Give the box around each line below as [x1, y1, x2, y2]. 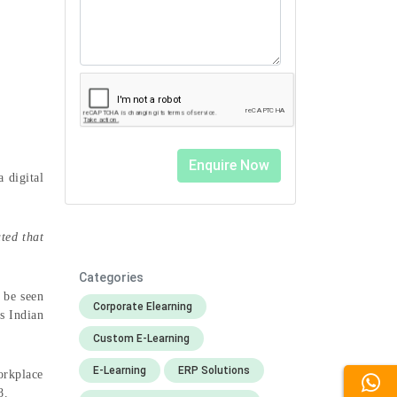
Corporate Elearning [93, 300, 192, 313]
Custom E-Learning [93, 332, 190, 345]
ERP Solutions [178, 364, 250, 377]
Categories [79, 270, 144, 284]
